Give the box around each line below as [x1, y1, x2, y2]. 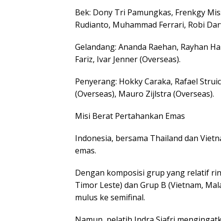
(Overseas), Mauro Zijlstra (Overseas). [75, 88, 214, 99]
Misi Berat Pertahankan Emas [75, 110, 185, 121]
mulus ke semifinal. [75, 192, 145, 203]
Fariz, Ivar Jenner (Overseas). [75, 54, 181, 65]
